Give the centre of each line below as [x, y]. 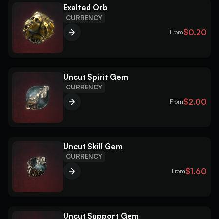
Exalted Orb [85, 7]
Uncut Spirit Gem [96, 77]
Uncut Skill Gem [93, 146]
